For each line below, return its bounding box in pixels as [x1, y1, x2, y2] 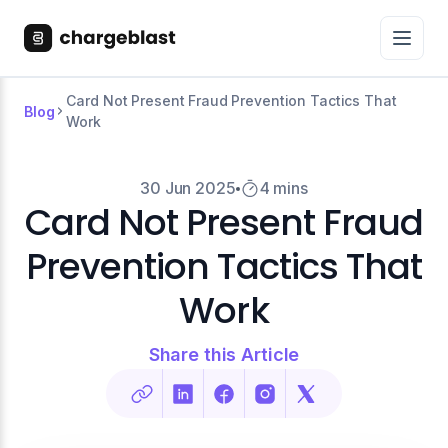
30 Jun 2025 [140, 178, 236, 198]
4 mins [259, 178, 308, 198]
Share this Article [148, 344, 300, 365]
